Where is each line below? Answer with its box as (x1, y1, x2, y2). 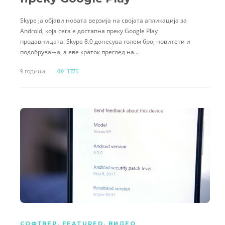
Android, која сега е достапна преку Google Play (20, 27, 158, 36)
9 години (20, 68, 45, 75)
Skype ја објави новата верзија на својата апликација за (20, 16, 187, 25)
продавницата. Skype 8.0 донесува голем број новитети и (20, 37, 190, 46)
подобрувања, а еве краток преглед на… (20, 48, 139, 57)
